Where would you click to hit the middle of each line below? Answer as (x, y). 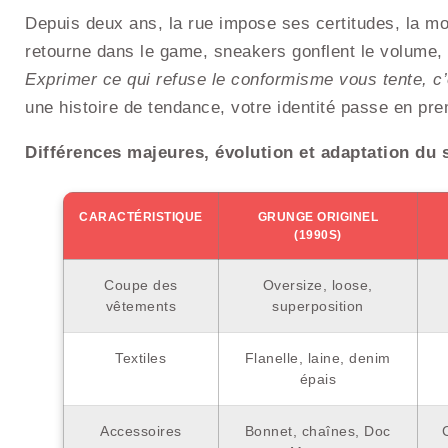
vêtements (141, 305)
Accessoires (141, 430)
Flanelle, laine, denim (317, 357)
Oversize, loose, (317, 284)
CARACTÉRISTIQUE (141, 216)
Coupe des (141, 284)
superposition (318, 305)
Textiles (141, 357)
